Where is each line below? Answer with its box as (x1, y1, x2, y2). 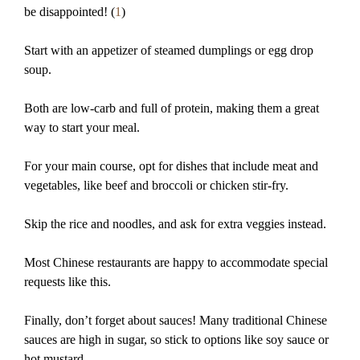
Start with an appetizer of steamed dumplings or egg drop (24, 43, 313, 58)
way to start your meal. (24, 121, 140, 135)
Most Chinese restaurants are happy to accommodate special (24, 256, 328, 270)
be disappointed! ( (24, 5, 115, 19)
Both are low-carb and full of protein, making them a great (24, 101, 319, 116)
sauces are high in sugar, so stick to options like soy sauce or (24, 333, 329, 347)
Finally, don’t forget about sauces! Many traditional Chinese (24, 313, 327, 328)
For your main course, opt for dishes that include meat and (24, 159, 318, 174)
